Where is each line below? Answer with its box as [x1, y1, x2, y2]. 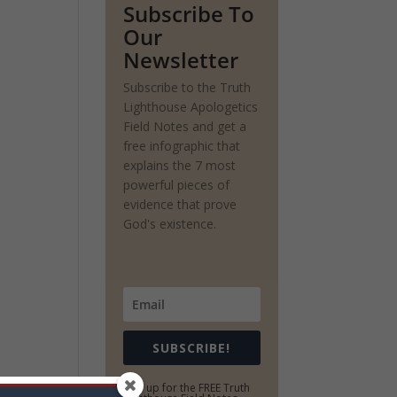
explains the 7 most [123, 157, 237, 174]
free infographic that [123, 137, 241, 154]
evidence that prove [123, 196, 237, 213]
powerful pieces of [123, 176, 230, 193]
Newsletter [123, 45, 239, 74]
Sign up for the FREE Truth [123, 380, 251, 395]
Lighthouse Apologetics [123, 98, 259, 115]
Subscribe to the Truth [123, 79, 252, 96]
